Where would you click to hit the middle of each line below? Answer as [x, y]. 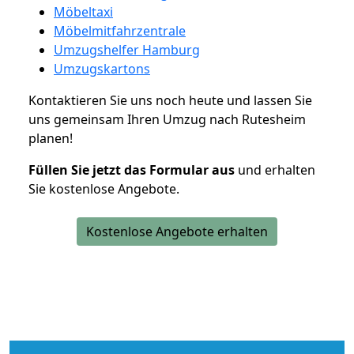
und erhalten [275, 169]
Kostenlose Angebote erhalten [177, 231]
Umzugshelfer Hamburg [127, 49]
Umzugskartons [102, 68]
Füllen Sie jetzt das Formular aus [132, 169]
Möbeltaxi [83, 11]
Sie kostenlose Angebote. [104, 188]
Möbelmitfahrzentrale [120, 30]
